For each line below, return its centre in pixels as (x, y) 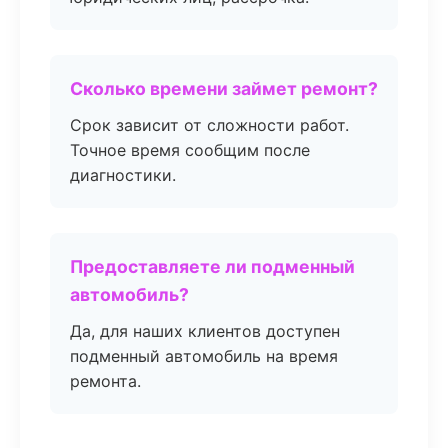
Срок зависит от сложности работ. (209, 125)
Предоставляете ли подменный (212, 266)
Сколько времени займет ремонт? (224, 88)
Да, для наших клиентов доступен (205, 331)
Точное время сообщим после (190, 150)
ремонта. (105, 381)
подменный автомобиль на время (204, 356)
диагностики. (123, 175)
